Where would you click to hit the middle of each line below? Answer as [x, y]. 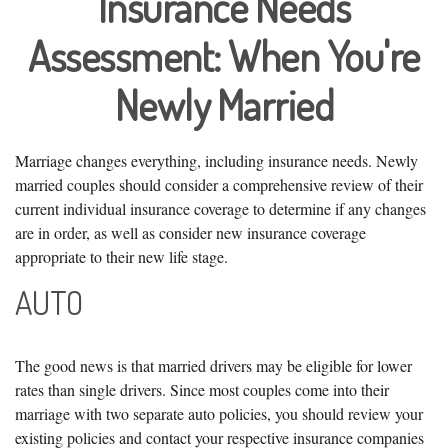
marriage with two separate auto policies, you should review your [219, 414]
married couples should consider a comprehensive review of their [219, 184]
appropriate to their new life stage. [121, 256]
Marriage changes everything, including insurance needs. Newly [216, 160]
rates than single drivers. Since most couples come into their [202, 390]
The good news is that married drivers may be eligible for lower [213, 366]
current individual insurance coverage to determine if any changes [220, 208]
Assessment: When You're [224, 55]
